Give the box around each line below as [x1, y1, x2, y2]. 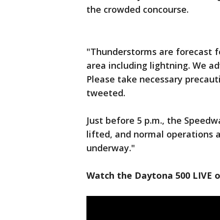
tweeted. [86, 87, 128, 99]
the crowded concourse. [86, 3, 189, 16]
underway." [86, 142, 135, 154]
